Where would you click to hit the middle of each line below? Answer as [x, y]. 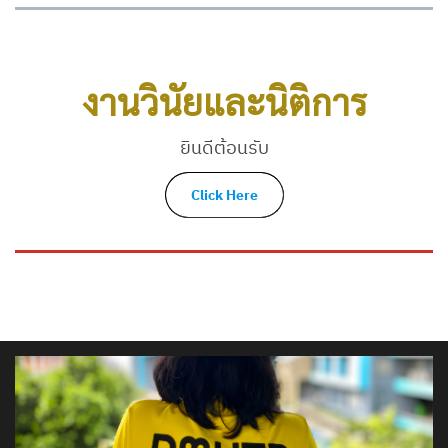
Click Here [224, 195]
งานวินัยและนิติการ [224, 101]
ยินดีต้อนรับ [224, 148]
